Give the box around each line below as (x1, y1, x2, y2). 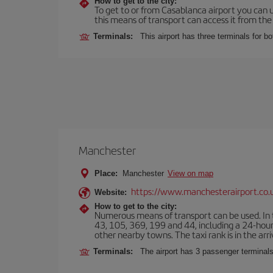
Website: (94, 188, 127, 197)
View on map (168, 169, 213, 178)
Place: (94, 169, 118, 178)
